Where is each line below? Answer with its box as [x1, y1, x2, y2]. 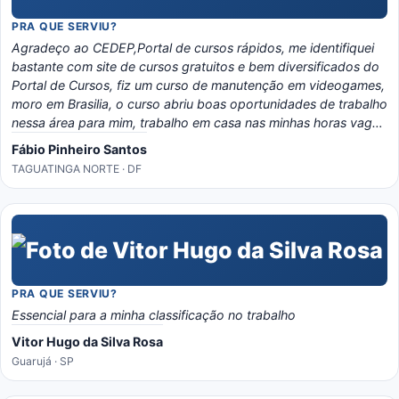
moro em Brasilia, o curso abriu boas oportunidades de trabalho [12, 96, 387, 111]
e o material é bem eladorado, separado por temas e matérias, [12, 134, 379, 149]
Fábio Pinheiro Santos [12, 142, 147, 157]
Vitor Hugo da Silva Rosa [12, 334, 163, 349]
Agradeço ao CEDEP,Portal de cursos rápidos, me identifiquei [12, 40, 374, 55]
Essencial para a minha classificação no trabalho [12, 307, 296, 322]
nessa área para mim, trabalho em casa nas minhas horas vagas [12, 115, 386, 130]
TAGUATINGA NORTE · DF [12, 162, 142, 175]
